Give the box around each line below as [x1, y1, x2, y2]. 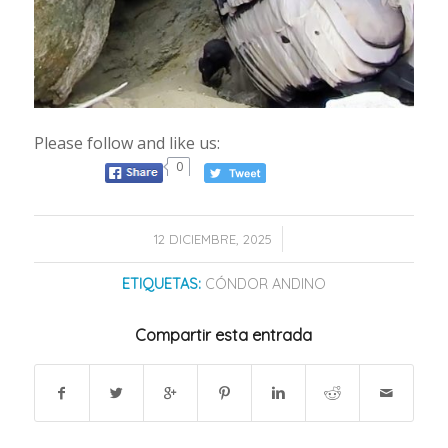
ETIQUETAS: [121, 274, 201, 293]
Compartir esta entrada [135, 324, 313, 345]
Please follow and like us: [33, 131, 220, 154]
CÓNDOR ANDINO [204, 274, 326, 293]
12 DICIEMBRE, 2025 [154, 230, 273, 247]
